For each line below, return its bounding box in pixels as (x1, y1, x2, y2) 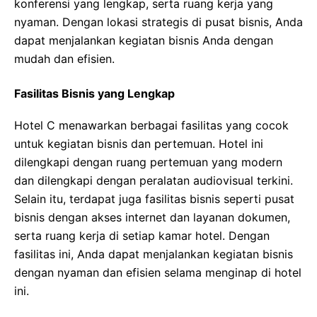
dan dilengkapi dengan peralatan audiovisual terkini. (14, 173, 293, 188)
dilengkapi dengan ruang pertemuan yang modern (14, 155, 282, 169)
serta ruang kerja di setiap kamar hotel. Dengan (14, 229, 270, 243)
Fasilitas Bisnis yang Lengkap (14, 86, 175, 100)
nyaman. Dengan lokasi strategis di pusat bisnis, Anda (14, 15, 303, 29)
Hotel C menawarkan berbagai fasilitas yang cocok (14, 118, 289, 132)
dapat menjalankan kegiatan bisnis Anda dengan (14, 33, 273, 47)
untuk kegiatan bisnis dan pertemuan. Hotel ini (14, 137, 263, 151)
